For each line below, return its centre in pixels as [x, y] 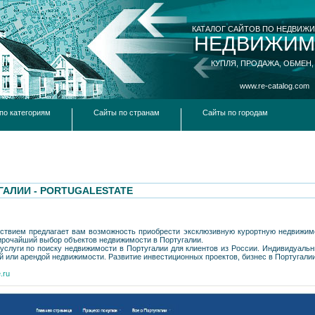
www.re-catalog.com [275, 86]
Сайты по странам [127, 112]
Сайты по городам [235, 112]
